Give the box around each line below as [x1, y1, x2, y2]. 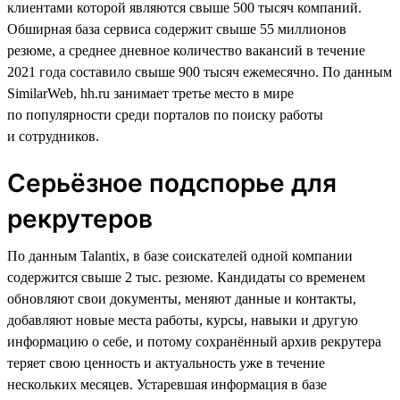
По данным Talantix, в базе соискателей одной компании [7, 247, 353, 263]
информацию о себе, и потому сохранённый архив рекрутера [7, 333, 381, 349]
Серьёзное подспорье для [7, 167, 337, 198]
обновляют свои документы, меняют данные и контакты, [7, 290, 356, 306]
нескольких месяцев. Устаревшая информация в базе [7, 376, 327, 392]
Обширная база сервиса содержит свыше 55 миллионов [7, 21, 346, 37]
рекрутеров [7, 203, 153, 234]
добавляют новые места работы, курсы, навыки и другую [7, 312, 358, 328]
